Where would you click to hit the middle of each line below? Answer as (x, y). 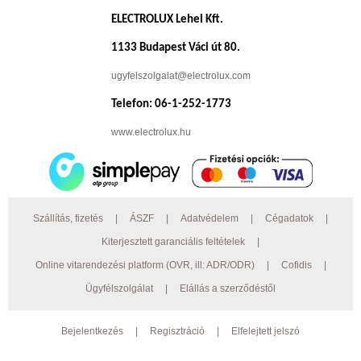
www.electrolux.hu (151, 132)
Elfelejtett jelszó (266, 331)
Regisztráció (177, 331)
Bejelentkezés (92, 331)
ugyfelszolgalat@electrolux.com (180, 76)
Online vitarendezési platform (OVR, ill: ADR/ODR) (145, 265)
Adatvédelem (210, 218)
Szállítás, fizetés (68, 218)
